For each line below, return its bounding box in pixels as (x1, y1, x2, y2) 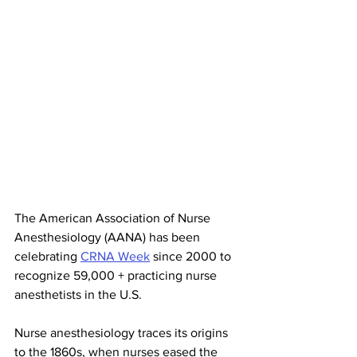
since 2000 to (150, 249, 234, 263)
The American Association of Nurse (14, 211, 214, 225)
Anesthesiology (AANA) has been (14, 230, 203, 244)
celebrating (14, 249, 80, 263)
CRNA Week (80, 249, 150, 263)
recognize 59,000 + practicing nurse (14, 269, 220, 282)
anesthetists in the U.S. (14, 288, 145, 301)
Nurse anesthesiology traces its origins (14, 326, 231, 339)
